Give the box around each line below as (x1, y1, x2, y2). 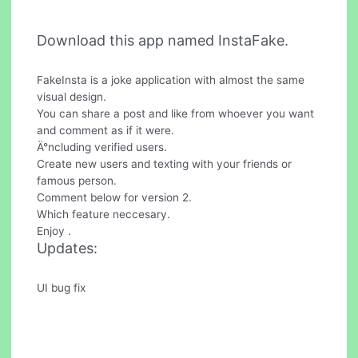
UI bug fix (37, 281, 86, 294)
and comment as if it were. (37, 124, 175, 137)
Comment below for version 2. (37, 191, 193, 205)
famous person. (37, 174, 117, 188)
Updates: (37, 240, 98, 257)
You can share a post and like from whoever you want (37, 107, 315, 121)
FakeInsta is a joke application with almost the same (37, 74, 305, 87)
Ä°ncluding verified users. (37, 141, 168, 154)
